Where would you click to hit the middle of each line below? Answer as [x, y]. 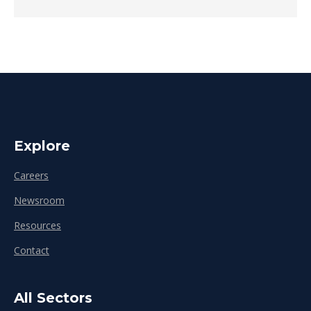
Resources [37, 225]
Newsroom [39, 200]
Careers [31, 175]
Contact [32, 250]
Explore [42, 146]
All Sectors [53, 298]
